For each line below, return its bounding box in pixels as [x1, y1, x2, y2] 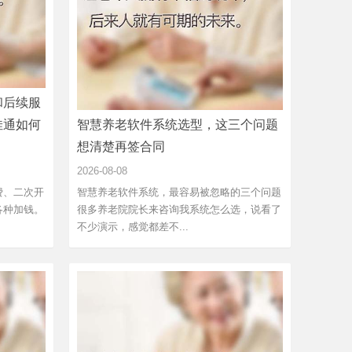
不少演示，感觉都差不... [77, 220, 189, 233]
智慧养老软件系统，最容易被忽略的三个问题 [77, 185, 281, 198]
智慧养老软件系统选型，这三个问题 [77, 117, 278, 131]
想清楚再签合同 [77, 139, 165, 153]
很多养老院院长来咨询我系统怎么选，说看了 [77, 203, 281, 215]
